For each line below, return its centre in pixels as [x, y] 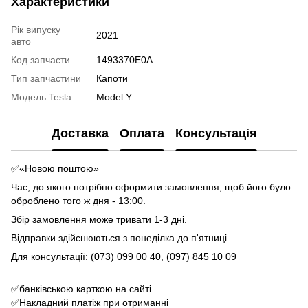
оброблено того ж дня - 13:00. [78, 200]
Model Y [114, 97]
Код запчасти [41, 59]
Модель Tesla [41, 97]
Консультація [216, 134]
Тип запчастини [46, 78]
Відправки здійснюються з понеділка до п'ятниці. [120, 238]
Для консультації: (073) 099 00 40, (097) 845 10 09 [124, 256]
